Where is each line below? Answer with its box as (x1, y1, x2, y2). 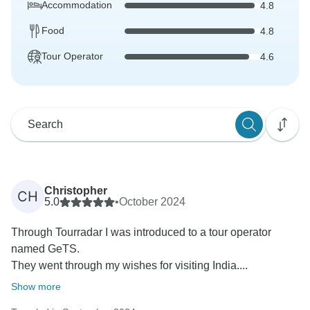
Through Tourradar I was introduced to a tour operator (11, 226, 271, 239)
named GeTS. (11, 243, 80, 255)
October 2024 (119, 196, 185, 208)
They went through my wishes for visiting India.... (11, 259, 248, 272)
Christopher (44, 185, 107, 197)
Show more (11, 281, 61, 293)
